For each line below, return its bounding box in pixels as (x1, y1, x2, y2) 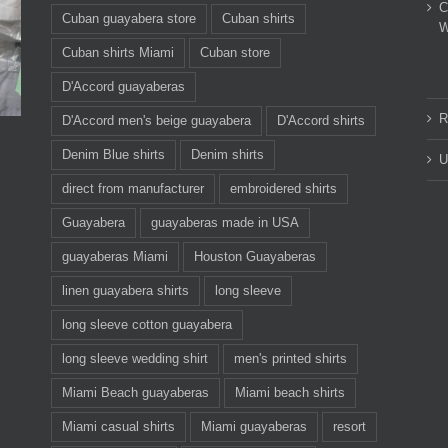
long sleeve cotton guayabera (61, 317, 232, 332)
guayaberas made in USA (150, 215, 299, 230)
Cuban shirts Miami (61, 45, 174, 60)
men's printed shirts (233, 351, 347, 366)
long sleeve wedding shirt (61, 351, 208, 366)
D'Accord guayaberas (61, 79, 185, 94)
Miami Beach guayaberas (61, 385, 209, 400)
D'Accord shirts (276, 113, 365, 128)
